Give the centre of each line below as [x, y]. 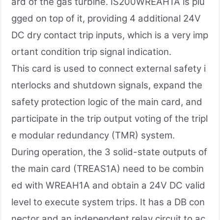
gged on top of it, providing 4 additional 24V [106, 18]
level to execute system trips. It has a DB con [108, 202]
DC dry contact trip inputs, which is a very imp [110, 35]
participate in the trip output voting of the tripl [110, 118]
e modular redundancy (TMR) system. [93, 135]
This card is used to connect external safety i [109, 68]
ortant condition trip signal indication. [91, 52]
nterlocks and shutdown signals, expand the [107, 85]
